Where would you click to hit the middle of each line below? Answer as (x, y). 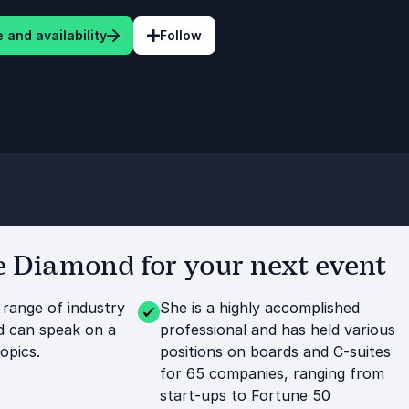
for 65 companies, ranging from (272, 373)
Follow (181, 35)
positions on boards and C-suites (275, 351)
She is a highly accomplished (259, 308)
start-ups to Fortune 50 (245, 395)
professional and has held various (277, 330)
